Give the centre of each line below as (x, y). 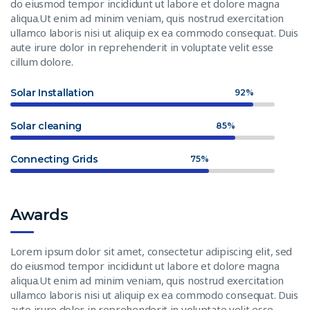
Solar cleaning (46, 126)
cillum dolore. (42, 61)
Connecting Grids (54, 159)
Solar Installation (52, 92)
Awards (39, 215)
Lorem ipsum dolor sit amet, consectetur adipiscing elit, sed (152, 251)
